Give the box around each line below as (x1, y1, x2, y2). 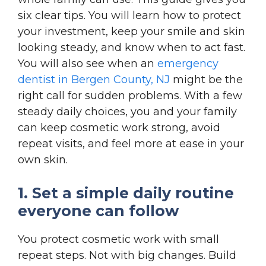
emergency (157, 56, 218, 70)
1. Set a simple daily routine (18, 183, 234, 202)
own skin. (18, 153, 68, 166)
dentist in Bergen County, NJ (18, 72, 170, 86)
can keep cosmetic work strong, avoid (18, 121, 220, 134)
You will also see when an (18, 56, 157, 70)
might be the (170, 72, 243, 86)
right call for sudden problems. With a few (18, 88, 242, 102)
